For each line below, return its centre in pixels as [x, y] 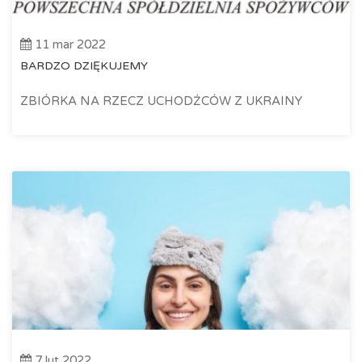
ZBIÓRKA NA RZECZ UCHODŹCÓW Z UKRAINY [161, 101]
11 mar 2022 [69, 44]
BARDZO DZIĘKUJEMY [84, 65]
